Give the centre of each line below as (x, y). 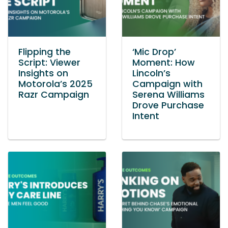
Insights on (43, 73)
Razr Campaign (54, 95)
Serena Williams (168, 95)
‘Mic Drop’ (154, 52)
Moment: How (164, 63)
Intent (146, 116)
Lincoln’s (151, 73)
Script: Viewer (49, 63)
